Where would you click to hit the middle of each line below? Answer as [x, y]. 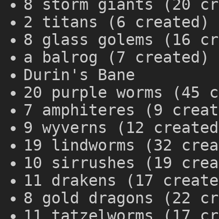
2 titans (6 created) [116, 22]
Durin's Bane [79, 75]
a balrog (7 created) [116, 57]
